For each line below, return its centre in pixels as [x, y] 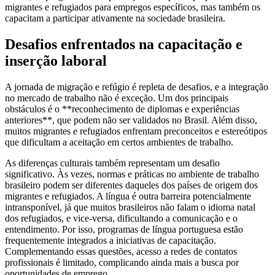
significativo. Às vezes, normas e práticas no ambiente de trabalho [132, 174]
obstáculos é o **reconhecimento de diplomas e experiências [122, 109]
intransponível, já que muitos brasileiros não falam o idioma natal [130, 207]
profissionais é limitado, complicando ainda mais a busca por [122, 263]
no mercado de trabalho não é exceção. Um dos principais [117, 98]
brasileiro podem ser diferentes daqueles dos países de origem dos [131, 185]
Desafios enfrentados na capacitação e [124, 45]
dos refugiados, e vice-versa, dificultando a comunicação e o [121, 219]
